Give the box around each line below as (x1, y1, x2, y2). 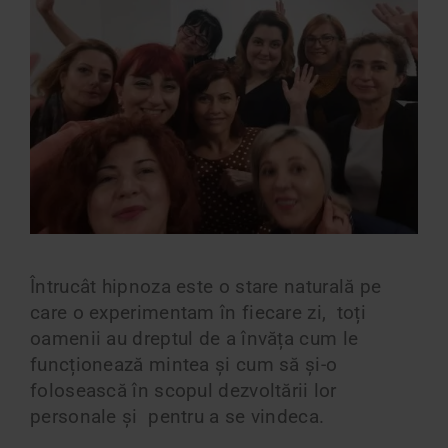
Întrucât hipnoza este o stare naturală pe (30, 275, 382, 298)
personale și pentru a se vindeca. (30, 405, 325, 428)
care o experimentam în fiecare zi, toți (30, 301, 366, 324)
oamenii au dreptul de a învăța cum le (30, 327, 359, 350)
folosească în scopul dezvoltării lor (30, 379, 337, 402)
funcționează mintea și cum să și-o (30, 353, 338, 376)
